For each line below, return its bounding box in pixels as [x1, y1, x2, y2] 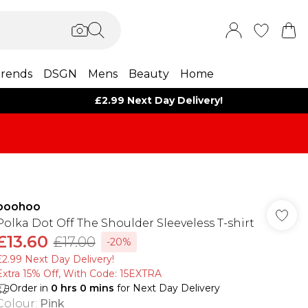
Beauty [128, 67, 169, 80]
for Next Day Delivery [113, 282, 220, 294]
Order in [9, 282, 51, 294]
